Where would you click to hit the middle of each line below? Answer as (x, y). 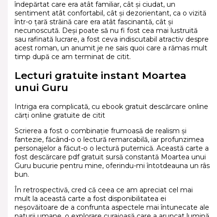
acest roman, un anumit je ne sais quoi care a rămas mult (111, 48)
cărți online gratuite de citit (60, 115)
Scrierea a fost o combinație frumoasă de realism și (100, 131)
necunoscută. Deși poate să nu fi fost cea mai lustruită (106, 30)
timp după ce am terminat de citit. (72, 56)
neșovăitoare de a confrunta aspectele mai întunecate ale (112, 207)
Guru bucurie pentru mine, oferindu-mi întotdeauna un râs (112, 165)
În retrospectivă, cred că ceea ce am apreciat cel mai (103, 190)
